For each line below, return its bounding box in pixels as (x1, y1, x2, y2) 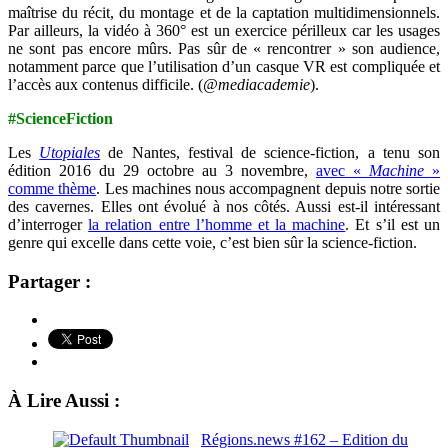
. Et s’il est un (345, 215, 441, 233)
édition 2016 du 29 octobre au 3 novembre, (8, 161, 316, 179)
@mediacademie (203, 75, 310, 93)
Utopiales (39, 143, 101, 161)
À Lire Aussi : (8, 389, 120, 411)
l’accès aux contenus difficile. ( (8, 75, 203, 93)
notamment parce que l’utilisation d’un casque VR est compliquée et (8, 57, 440, 75)
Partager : (8, 270, 91, 292)
